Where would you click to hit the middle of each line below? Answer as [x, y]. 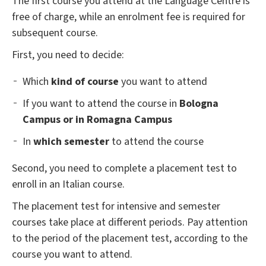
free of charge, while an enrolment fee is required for [129, 17]
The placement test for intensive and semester [116, 207]
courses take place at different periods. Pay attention [130, 223]
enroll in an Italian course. [68, 185]
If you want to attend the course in [101, 104]
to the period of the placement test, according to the [130, 239]
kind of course [85, 82]
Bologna [199, 104]
